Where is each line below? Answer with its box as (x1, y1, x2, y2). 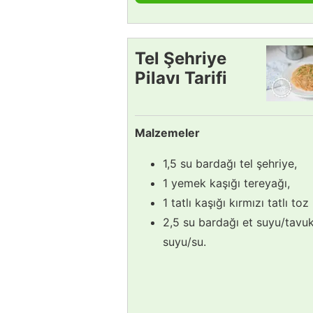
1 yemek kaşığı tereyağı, (163, 175, 290, 190)
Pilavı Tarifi (135, 67, 227, 88)
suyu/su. (163, 234, 206, 249)
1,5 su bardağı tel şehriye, (163, 156, 297, 170)
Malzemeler (135, 125, 200, 140)
